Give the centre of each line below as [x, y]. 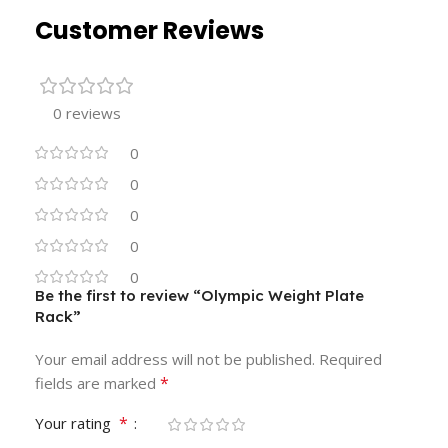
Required [350, 359]
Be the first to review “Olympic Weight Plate [199, 296]
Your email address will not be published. [175, 359]
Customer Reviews [149, 31]
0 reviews [87, 113]
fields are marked [97, 383]
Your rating [77, 423]
